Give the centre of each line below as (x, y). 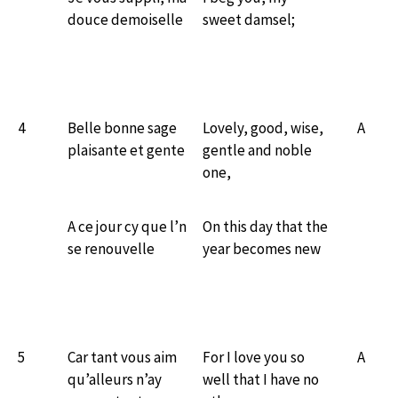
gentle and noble (257, 150)
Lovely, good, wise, (263, 127)
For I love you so (254, 357)
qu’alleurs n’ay (115, 379)
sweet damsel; (249, 19)
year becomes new (262, 248)
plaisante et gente (126, 150)
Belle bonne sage (122, 127)
